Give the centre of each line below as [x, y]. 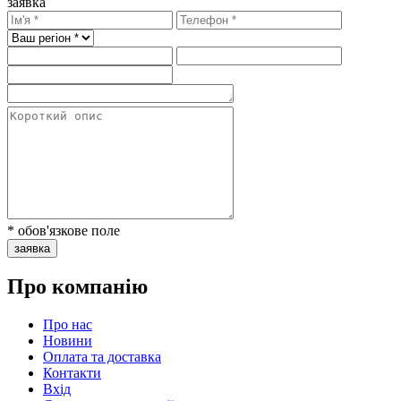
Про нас [68, 325]
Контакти [72, 373]
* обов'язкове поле [64, 230]
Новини [68, 341]
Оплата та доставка [102, 357]
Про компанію [77, 287]
